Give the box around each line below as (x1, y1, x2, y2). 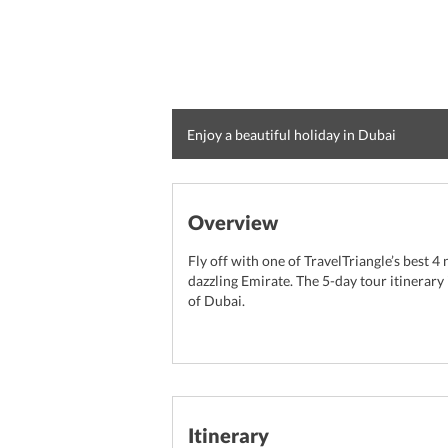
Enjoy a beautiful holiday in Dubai (187, 126, 396, 143)
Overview (188, 210, 278, 234)
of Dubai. (188, 292, 245, 309)
